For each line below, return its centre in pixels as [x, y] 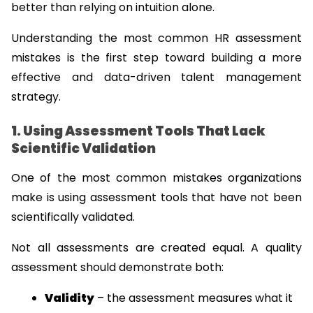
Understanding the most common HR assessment [156, 38]
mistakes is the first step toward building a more [156, 58]
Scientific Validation [83, 148]
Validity [70, 298]
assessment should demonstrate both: [117, 267]
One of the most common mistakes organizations [156, 177]
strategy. [36, 97]
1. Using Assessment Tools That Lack [138, 131]
